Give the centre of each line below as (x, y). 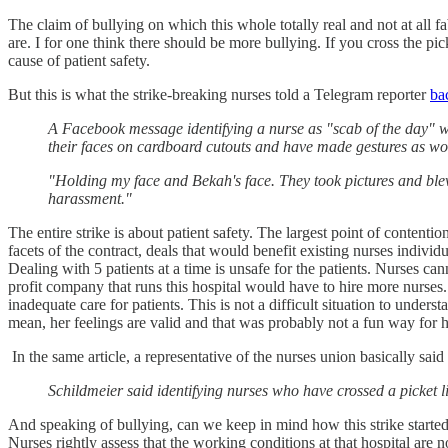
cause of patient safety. (81, 60)
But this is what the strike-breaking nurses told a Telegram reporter (219, 94)
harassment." (90, 198)
